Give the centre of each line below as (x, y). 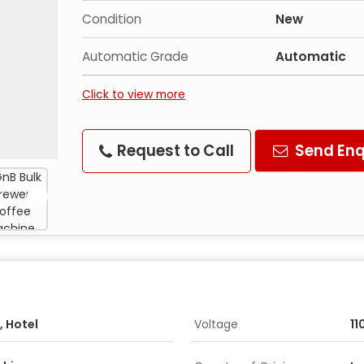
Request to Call (174, 151)
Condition (112, 19)
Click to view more (134, 94)
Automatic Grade (135, 56)
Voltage (216, 324)
